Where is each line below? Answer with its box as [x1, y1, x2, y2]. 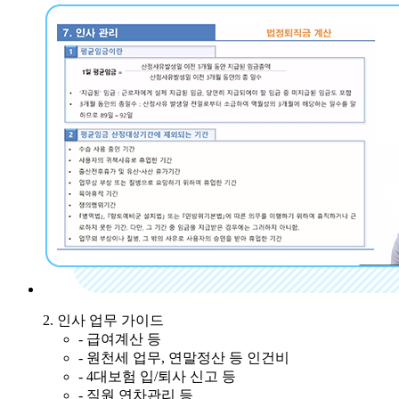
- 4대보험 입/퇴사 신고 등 [78, 368, 236, 384]
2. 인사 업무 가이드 [43, 312, 164, 328]
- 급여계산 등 [78, 330, 161, 346]
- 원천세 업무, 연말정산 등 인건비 [78, 349, 289, 365]
